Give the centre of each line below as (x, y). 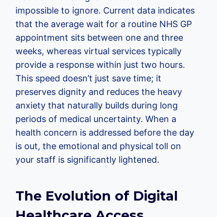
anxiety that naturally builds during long (97, 106)
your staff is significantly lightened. (87, 160)
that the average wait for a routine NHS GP (104, 24)
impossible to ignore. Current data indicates (105, 11)
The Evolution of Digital (97, 196)
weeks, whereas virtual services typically (99, 51)
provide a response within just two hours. (100, 65)
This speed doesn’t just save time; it (88, 78)
